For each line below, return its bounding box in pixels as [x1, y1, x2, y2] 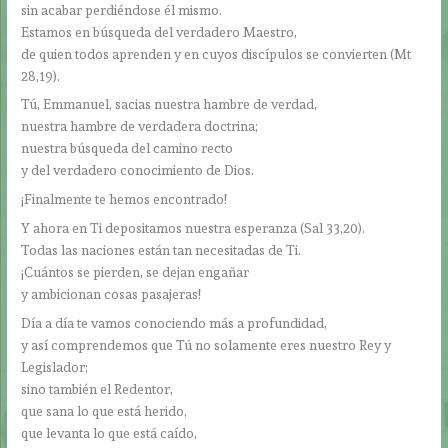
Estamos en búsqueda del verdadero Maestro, [21, 23, 298, 40]
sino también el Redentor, [21, 380, 174, 397]
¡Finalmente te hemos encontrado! [21, 191, 228, 208]
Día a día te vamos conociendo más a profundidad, [21, 314, 328, 331]
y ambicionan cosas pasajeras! [21, 286, 202, 303]
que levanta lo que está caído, [21, 424, 198, 441]
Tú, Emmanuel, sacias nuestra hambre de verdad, [21, 96, 318, 113]
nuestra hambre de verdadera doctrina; [21, 118, 259, 135]
